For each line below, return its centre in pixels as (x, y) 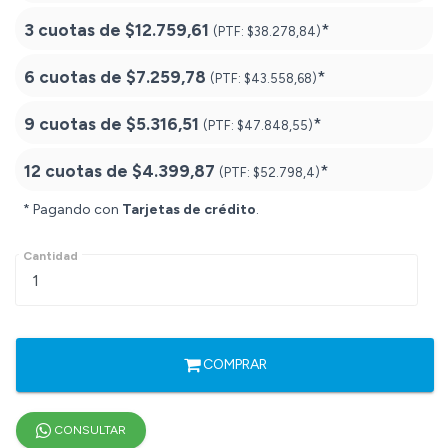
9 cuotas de (75, 124)
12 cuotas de (78, 171)
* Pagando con (72, 210)
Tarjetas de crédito (189, 210)
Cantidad (50, 256)
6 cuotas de (75, 77)
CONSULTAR (88, 430)
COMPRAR (233, 365)
